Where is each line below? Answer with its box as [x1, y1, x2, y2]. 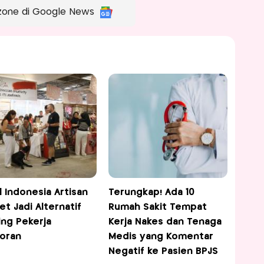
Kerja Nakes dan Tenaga [108, 217, 222, 227]
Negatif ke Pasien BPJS [108, 247, 219, 256]
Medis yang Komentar [108, 232, 214, 242]
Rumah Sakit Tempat [108, 203, 207, 212]
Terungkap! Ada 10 [108, 188, 195, 197]
